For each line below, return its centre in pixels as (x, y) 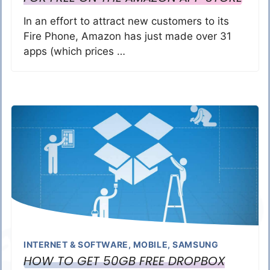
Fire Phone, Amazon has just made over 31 (127, 36)
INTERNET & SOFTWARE (76, 244)
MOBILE (150, 244)
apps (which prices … (74, 51)
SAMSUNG (196, 244)
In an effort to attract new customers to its (126, 21)
